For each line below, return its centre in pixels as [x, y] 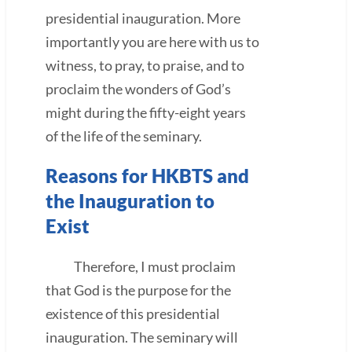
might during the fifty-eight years [146, 112]
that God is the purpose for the [138, 290]
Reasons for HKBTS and [147, 175]
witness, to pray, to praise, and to [145, 65]
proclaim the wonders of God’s [138, 88]
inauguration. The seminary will [142, 337]
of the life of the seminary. [124, 136]
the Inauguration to [130, 200]
